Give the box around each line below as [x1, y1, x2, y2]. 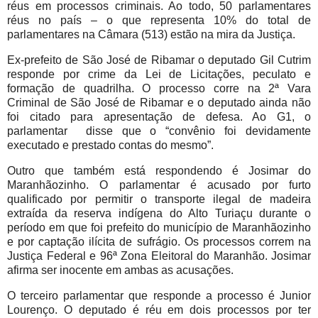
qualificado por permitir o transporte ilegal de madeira [7, 192, 311, 205]
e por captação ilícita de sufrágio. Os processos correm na [7, 235, 311, 248]
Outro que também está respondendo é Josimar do [7, 164, 311, 177]
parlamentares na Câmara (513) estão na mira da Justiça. [7, 28, 295, 40]
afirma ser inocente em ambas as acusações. [7, 263, 234, 276]
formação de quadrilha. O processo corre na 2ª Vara [7, 82, 311, 94]
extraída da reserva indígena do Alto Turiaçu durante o [7, 207, 311, 219]
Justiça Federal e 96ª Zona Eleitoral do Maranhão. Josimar [7, 249, 311, 262]
